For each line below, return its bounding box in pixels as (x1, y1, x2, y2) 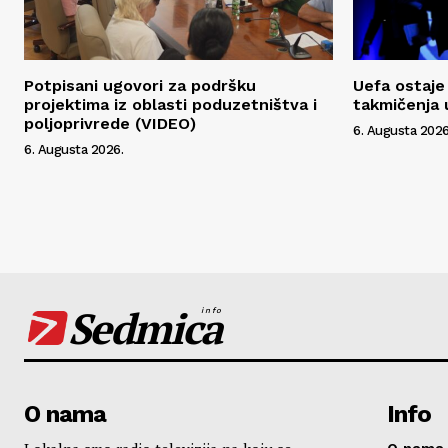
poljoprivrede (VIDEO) (24, 113, 196, 133)
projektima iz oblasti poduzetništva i (24, 94, 317, 114)
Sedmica (68, 299, 221, 356)
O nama (24, 399, 106, 428)
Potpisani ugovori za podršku (24, 75, 256, 95)
